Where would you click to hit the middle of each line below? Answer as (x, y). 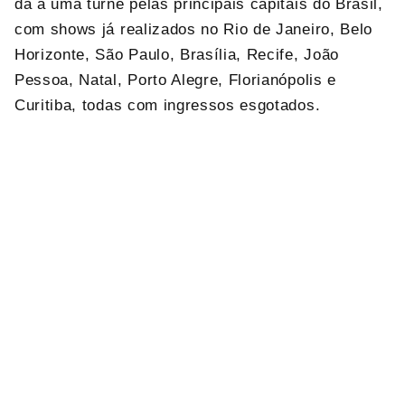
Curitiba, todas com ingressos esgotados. (168, 106)
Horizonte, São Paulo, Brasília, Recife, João (177, 55)
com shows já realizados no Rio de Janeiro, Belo (193, 30)
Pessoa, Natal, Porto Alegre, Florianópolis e (175, 80)
